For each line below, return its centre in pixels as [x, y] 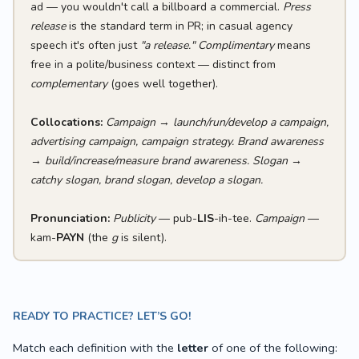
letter [193, 348]
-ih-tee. [234, 218]
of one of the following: [273, 348]
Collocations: [66, 122]
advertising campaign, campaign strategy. [132, 141]
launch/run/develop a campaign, [250, 122]
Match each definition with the [95, 348]
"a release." [167, 45]
